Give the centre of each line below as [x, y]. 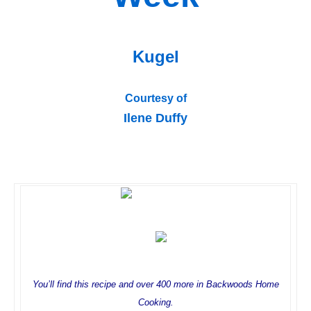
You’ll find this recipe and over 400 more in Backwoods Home [155, 284]
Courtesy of [155, 98]
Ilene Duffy [155, 118]
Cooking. [155, 302]
